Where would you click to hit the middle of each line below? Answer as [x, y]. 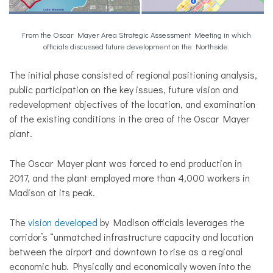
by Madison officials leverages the [171, 222]
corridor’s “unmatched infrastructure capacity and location [131, 237]
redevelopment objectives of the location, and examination [132, 104]
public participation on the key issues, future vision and [124, 89]
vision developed [63, 222]
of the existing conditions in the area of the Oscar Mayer [129, 119]
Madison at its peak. [52, 192]
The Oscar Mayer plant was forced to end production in [126, 163]
